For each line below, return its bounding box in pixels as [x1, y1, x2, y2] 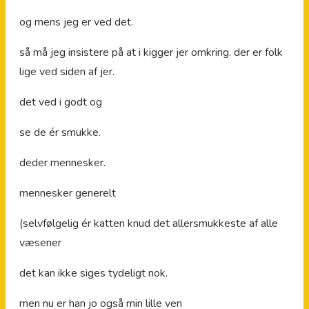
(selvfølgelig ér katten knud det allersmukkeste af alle [19, 215, 278, 231]
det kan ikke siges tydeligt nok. [19, 265, 168, 281]
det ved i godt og [19, 94, 102, 110]
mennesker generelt [19, 185, 116, 201]
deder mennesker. [19, 154, 106, 170]
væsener [19, 235, 61, 250]
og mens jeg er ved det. [19, 14, 133, 30]
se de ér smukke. [19, 124, 101, 140]
